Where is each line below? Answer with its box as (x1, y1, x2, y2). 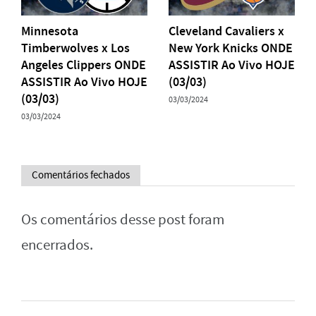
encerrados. (21, 236, 93, 255)
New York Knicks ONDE (169, 39, 293, 56)
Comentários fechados (32, 168, 130, 182)
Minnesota (21, 23, 78, 39)
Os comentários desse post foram (21, 210, 224, 229)
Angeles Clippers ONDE (21, 56, 146, 73)
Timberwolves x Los (21, 39, 130, 56)
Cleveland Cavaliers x (169, 23, 284, 39)
